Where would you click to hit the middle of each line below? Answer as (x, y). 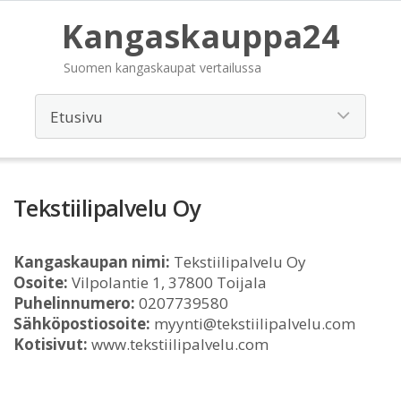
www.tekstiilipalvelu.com (178, 344)
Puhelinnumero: (74, 303)
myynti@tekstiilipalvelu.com (253, 324)
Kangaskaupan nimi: (92, 262)
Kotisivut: (51, 344)
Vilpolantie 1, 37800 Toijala (167, 282)
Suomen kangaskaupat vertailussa (162, 68)
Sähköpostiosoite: (82, 324)
